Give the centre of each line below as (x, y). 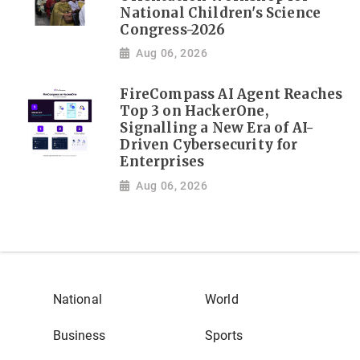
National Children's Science (221, 13)
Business (79, 335)
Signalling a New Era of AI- (217, 129)
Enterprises (162, 162)
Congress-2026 (173, 30)
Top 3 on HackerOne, (194, 112)
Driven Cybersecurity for (209, 145)
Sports (223, 335)
